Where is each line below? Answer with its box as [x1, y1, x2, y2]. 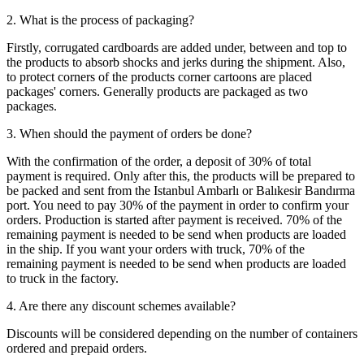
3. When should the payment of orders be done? [6, 127, 252, 141]
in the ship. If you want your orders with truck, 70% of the [6, 242, 305, 257]
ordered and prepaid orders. [6, 341, 147, 356]
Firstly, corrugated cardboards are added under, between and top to [6, 41, 347, 55]
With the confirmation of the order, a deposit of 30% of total [6, 154, 311, 169]
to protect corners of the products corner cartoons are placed [6, 70, 312, 84]
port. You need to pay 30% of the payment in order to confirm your [6, 198, 349, 213]
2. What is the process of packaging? [6, 13, 194, 28]
